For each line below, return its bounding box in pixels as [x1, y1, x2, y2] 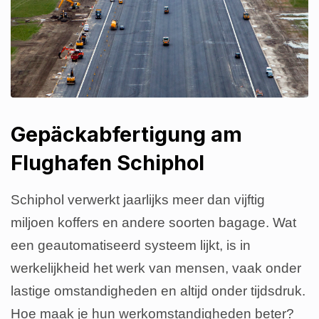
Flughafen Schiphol [11, 150, 204, 176]
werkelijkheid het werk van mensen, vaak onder [11, 261, 301, 276]
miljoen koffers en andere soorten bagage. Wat [11, 215, 296, 231]
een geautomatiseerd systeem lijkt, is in [11, 238, 251, 253]
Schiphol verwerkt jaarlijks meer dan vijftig [11, 192, 265, 208]
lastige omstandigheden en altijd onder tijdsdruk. [11, 283, 305, 299]
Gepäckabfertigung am [11, 122, 242, 147]
